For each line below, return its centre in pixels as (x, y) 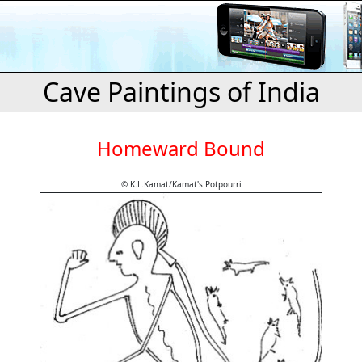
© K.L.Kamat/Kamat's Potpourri (181, 184)
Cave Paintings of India (181, 92)
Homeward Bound (181, 148)
